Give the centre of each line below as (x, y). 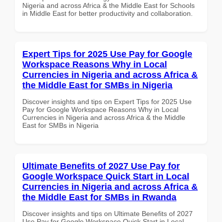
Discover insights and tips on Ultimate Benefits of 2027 (108, 213)
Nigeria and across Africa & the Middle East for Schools (109, 5)
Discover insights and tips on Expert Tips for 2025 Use (107, 101)
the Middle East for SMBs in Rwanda (99, 197)
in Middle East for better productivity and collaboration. (108, 13)
